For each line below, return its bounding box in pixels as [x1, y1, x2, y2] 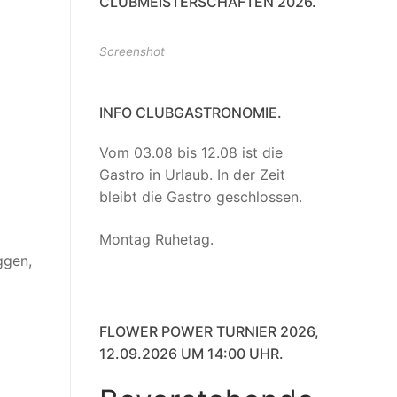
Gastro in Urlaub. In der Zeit [99, 166, 285, 184]
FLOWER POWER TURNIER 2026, [99, 323, 319, 341]
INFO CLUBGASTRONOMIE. [99, 104, 282, 122]
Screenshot [99, 44, 165, 59]
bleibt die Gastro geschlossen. [99, 188, 302, 206]
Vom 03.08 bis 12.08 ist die [99, 144, 283, 162]
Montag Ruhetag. [99, 230, 214, 248]
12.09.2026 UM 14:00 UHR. [99, 345, 284, 363]
